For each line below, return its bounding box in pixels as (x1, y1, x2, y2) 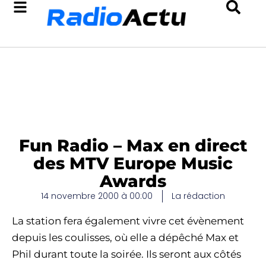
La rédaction (172, 190, 225, 202)
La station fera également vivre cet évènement (12, 215, 244, 227)
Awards (100, 171, 166, 191)
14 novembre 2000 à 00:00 (41, 190, 153, 202)
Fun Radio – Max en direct (18, 135, 248, 156)
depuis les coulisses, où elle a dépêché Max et (12, 232, 239, 243)
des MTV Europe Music (33, 153, 233, 173)
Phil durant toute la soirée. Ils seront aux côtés (12, 248, 241, 260)
